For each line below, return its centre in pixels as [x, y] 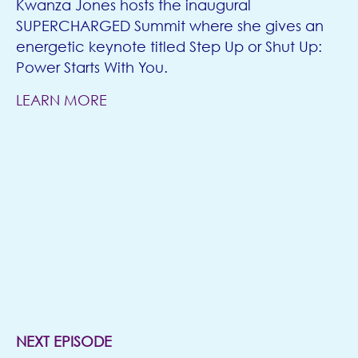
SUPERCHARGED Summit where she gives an [170, 26]
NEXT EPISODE [64, 342]
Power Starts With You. [92, 68]
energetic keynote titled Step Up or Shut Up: [169, 47]
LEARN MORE [62, 100]
